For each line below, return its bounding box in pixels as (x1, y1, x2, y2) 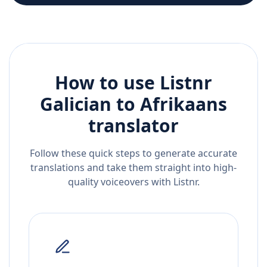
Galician (40, 92, 111, 117)
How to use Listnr (55, 70, 212, 95)
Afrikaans (140, 92, 227, 117)
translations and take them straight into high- (30, 161, 237, 175)
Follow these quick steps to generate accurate (30, 147, 237, 160)
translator (88, 113, 179, 138)
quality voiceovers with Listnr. (67, 175, 200, 189)
